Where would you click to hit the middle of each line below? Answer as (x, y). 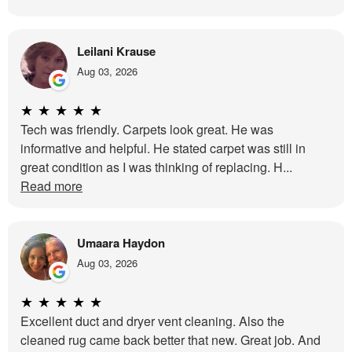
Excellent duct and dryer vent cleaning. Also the (152, 321)
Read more (51, 186)
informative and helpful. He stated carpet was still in (163, 148)
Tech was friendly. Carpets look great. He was (147, 130)
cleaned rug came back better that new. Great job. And (170, 340)
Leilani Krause (116, 51)
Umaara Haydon (121, 243)
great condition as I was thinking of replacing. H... (156, 167)
